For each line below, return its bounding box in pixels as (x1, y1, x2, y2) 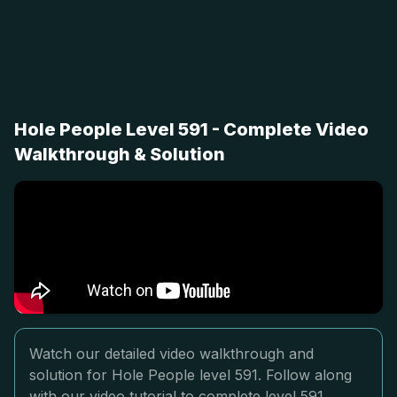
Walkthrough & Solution (14, 144, 225, 165)
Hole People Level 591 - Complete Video (14, 119, 369, 140)
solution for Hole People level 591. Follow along (29, 366, 352, 384)
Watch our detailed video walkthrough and (29, 345, 314, 362)
